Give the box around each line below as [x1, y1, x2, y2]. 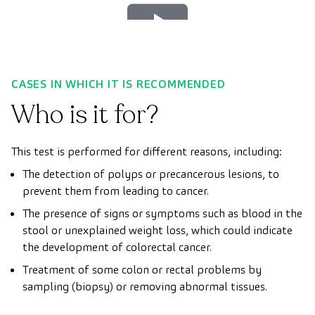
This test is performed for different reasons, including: [11, 144, 282, 159]
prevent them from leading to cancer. [22, 184, 209, 198]
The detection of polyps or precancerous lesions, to [22, 167, 279, 181]
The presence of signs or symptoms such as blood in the [22, 206, 302, 221]
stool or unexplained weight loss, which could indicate [22, 223, 292, 238]
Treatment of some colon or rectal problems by [22, 262, 262, 277]
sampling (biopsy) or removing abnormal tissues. [22, 279, 267, 294]
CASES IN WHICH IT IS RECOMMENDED [11, 77, 226, 91]
